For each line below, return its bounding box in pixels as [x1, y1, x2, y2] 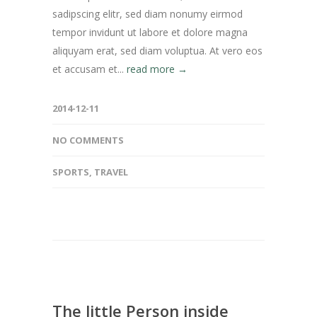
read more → [127, 62, 188, 76]
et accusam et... [52, 62, 127, 76]
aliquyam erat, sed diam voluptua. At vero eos [52, 44, 263, 57]
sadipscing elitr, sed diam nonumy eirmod [52, 7, 243, 21]
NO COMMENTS [52, 134, 124, 146]
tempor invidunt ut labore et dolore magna [52, 25, 248, 39]
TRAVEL [94, 166, 128, 178]
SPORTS [52, 166, 89, 178]
